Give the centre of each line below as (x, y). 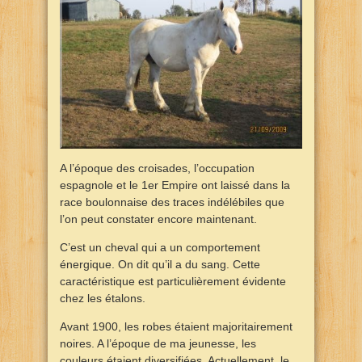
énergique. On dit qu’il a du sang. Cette (160, 264)
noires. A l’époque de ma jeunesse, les (158, 343)
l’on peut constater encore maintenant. (158, 219)
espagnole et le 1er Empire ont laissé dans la (175, 185)
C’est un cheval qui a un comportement (160, 247)
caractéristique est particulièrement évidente (173, 281)
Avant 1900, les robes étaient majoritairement (176, 326)
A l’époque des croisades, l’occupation (157, 168)
